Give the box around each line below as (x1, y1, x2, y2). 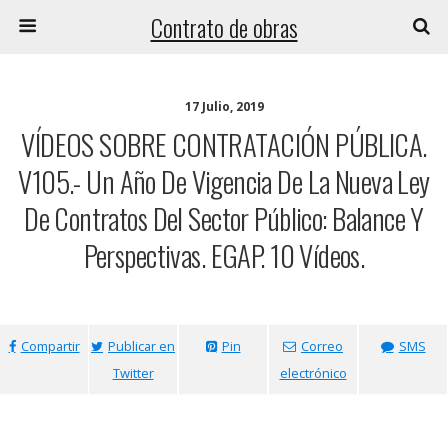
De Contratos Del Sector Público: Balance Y (24, 197, 424, 239)
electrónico (279, 364, 347, 382)
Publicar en (108, 337, 175, 355)
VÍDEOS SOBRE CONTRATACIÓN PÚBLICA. (21, 123, 427, 165)
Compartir (20, 337, 80, 355)
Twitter (112, 364, 154, 382)
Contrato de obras (150, 9, 298, 45)
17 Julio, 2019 (184, 98, 264, 115)
